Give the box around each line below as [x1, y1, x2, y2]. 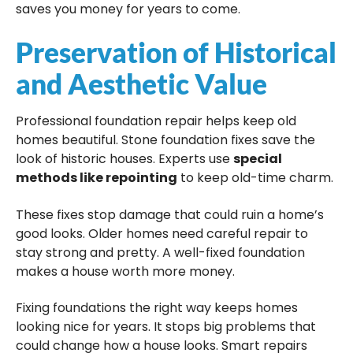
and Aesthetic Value [16, 67, 267, 101]
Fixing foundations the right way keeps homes [16, 298, 298, 317]
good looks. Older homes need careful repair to [16, 224, 308, 243]
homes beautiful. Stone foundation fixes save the [16, 131, 315, 150]
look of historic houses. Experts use [16, 150, 233, 169]
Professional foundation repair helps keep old [16, 112, 296, 131]
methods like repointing [16, 169, 177, 188]
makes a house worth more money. [16, 262, 235, 281]
